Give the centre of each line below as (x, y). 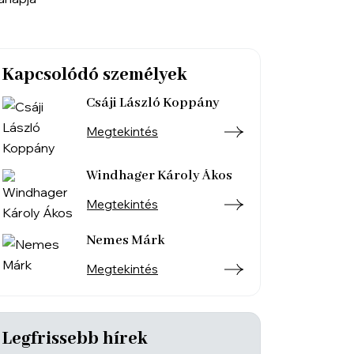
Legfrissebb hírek (75, 339)
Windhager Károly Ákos (159, 176)
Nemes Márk (125, 241)
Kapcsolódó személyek (94, 75)
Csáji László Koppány (153, 103)
